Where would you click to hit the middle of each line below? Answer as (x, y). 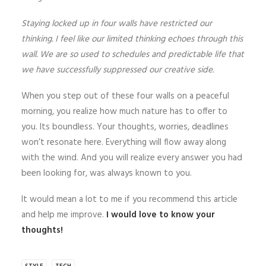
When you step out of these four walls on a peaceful (125, 96)
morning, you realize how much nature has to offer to (124, 112)
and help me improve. (64, 215)
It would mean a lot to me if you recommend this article (129, 200)
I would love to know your (161, 215)
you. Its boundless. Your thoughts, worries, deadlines (125, 127)
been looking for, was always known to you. (107, 174)
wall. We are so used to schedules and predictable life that (133, 55)
